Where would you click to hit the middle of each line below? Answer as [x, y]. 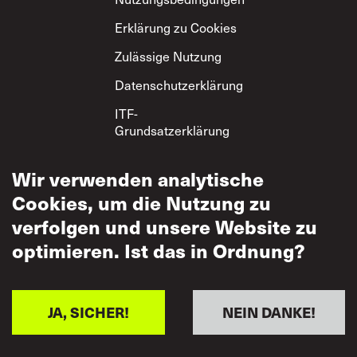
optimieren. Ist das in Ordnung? [159, 250]
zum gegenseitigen [169, 147]
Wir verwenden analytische [138, 178]
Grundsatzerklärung [172, 130]
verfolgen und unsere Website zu [165, 226]
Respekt [138, 164]
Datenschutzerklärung [179, 85]
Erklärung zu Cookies [176, 27]
